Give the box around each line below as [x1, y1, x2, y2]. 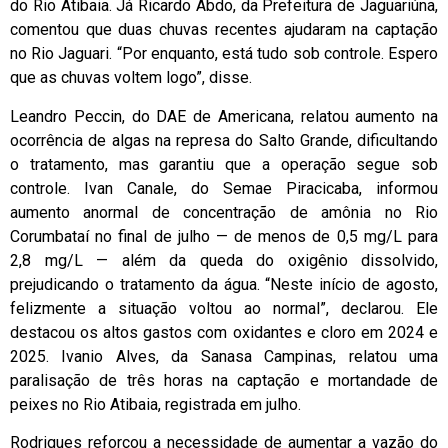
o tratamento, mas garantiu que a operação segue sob [10, 154, 438, 174]
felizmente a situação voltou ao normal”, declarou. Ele [10, 298, 438, 318]
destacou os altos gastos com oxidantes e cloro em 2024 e [10, 322, 438, 342]
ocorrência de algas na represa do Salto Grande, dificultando [10, 130, 438, 150]
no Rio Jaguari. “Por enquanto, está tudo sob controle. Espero [10, 44, 438, 64]
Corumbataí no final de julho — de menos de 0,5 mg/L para [10, 226, 438, 246]
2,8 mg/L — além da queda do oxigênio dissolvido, [10, 250, 438, 270]
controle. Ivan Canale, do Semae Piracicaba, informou [10, 178, 438, 198]
